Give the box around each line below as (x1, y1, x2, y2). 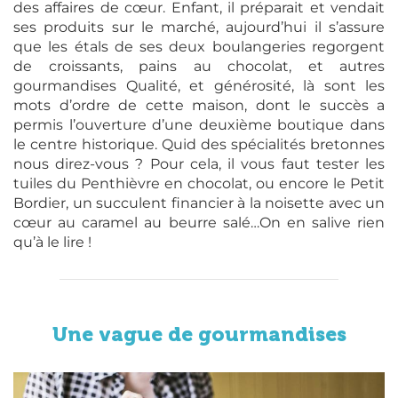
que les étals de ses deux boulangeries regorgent (13, 37, 385, 55)
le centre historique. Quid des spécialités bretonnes (13, 135, 385, 153)
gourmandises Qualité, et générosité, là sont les (13, 76, 385, 94)
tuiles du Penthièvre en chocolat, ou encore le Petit (13, 174, 385, 192)
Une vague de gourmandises (52, 322, 346, 346)
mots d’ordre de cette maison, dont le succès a (13, 96, 385, 114)
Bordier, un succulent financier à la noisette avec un (13, 194, 385, 211)
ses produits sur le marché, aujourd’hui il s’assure (13, 18, 385, 36)
